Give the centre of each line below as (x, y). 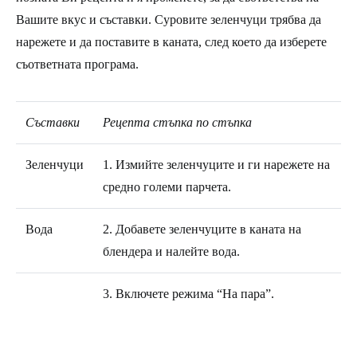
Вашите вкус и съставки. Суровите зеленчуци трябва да (169, 19)
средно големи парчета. (167, 186)
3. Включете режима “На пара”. (188, 293)
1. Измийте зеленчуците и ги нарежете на (216, 164)
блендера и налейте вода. (171, 251)
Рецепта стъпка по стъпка (177, 122)
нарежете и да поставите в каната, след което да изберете (171, 41)
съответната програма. (77, 64)
